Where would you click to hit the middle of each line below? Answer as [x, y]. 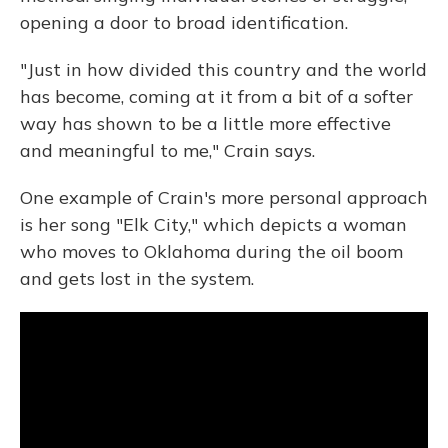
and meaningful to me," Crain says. [167, 150]
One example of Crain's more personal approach [224, 197]
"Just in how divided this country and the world [223, 69]
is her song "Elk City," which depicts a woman [213, 224]
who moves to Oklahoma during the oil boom [211, 251]
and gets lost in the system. [137, 278]
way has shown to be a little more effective [205, 123]
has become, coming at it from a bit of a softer [216, 96]
